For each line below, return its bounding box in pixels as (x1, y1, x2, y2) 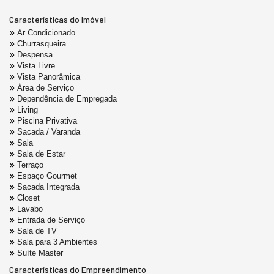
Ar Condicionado (17, 28, 75, 37)
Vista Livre (17, 61, 55, 70)
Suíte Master (17, 248, 63, 257)
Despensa (17, 50, 53, 59)
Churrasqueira (17, 39, 66, 48)
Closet (17, 193, 40, 202)
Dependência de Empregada (17, 94, 117, 103)
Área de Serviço (17, 83, 74, 92)
